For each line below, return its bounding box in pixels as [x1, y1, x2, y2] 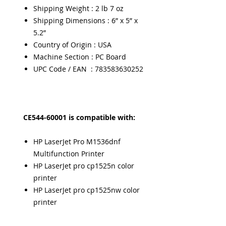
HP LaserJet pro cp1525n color [33, 161, 134, 171]
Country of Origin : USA [33, 40, 111, 49]
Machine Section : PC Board [33, 52, 126, 62]
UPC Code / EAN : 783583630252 [33, 64, 143, 74]
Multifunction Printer [33, 149, 104, 158]
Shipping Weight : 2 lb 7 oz [33, 4, 124, 13]
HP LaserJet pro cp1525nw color [33, 185, 140, 195]
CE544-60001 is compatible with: [23, 112, 135, 122]
